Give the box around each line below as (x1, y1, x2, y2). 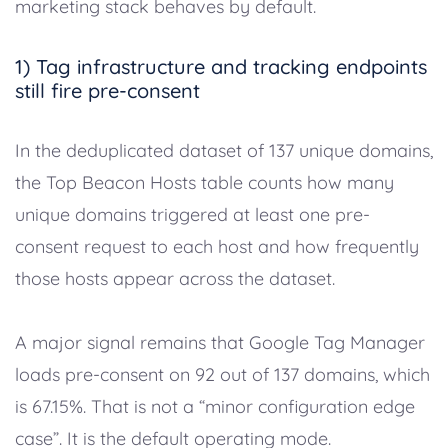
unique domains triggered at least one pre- (15, 202, 370, 226)
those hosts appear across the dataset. (15, 266, 335, 290)
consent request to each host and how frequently (15, 234, 419, 258)
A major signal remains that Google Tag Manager (15, 330, 425, 354)
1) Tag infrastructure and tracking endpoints (15, 53, 427, 79)
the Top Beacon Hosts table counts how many (15, 170, 394, 194)
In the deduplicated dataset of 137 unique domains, (15, 138, 433, 162)
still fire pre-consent (15, 77, 200, 103)
